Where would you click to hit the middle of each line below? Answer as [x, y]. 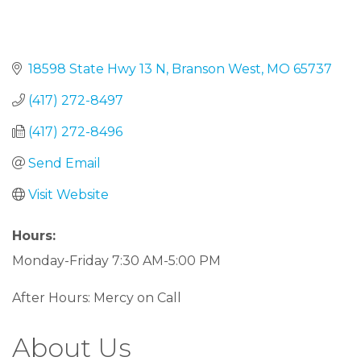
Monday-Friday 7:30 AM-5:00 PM [116, 260]
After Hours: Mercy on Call [97, 297]
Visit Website [68, 194]
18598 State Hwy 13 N [97, 68]
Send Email [64, 163]
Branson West [216, 68]
